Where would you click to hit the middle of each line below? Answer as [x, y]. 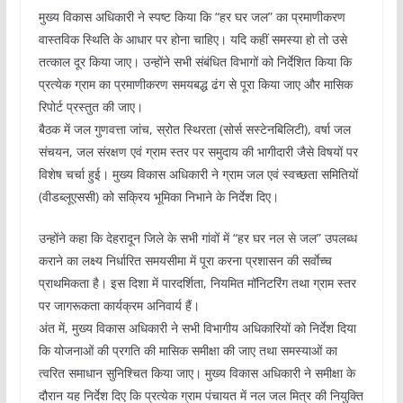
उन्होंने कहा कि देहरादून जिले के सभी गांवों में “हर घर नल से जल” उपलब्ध [197, 238]
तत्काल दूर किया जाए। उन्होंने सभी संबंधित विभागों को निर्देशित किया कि [195, 62]
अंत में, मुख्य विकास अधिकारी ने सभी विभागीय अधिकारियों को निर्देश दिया [197, 328]
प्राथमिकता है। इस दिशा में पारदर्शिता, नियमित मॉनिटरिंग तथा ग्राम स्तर [197, 283]
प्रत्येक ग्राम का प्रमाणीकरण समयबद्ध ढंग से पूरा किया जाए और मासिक [195, 85]
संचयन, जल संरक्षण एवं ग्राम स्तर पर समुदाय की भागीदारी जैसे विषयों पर [198, 152]
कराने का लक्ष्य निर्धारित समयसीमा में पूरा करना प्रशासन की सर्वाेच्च [185, 261]
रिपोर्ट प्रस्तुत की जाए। [90, 107]
